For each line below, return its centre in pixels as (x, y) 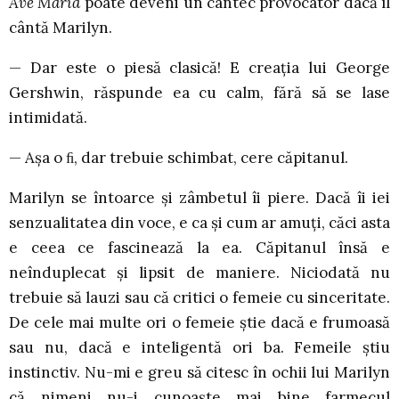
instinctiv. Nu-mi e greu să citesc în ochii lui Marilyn (199, 373)
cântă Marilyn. (61, 28)
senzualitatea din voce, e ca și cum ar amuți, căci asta (199, 223)
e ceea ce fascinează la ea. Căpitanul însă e (199, 248)
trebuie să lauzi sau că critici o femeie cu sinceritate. (199, 298)
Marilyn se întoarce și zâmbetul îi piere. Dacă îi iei (199, 198)
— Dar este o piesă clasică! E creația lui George (199, 68)
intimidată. (48, 118)
